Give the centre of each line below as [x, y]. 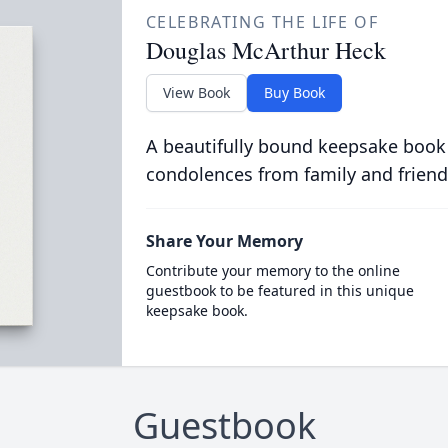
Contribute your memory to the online [272, 270]
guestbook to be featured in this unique [279, 290]
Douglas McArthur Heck [265, 50]
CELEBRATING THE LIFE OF [262, 22]
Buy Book [294, 92]
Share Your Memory [224, 241]
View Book [196, 92]
